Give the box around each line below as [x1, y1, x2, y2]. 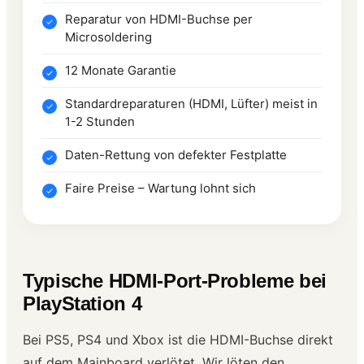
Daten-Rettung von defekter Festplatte [65, 146, 287, 162]
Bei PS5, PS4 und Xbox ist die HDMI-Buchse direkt [23, 331, 333, 348]
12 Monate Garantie [65, 62, 176, 78]
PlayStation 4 [23, 292, 142, 314]
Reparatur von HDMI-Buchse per [65, 11, 253, 27]
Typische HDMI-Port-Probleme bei [23, 269, 327, 292]
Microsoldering [65, 28, 152, 45]
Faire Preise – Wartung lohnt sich [65, 180, 256, 196]
